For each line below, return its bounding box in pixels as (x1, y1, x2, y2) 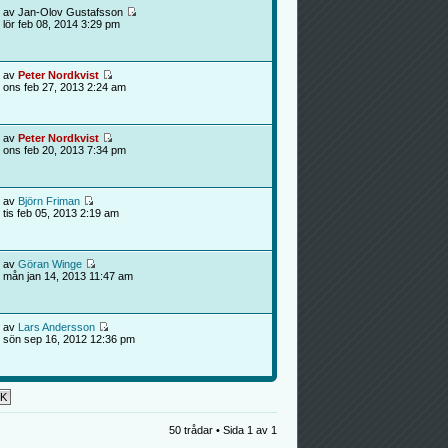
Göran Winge (17, 258, 82, 270)
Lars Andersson (17, 321, 95, 333)
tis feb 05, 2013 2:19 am (2, 207, 119, 219)
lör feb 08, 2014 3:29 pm (2, 18, 120, 30)
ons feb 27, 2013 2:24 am (2, 81, 126, 93)
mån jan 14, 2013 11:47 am (2, 270, 133, 282)
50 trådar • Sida (168, 424, 247, 436)
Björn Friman (17, 195, 80, 207)
